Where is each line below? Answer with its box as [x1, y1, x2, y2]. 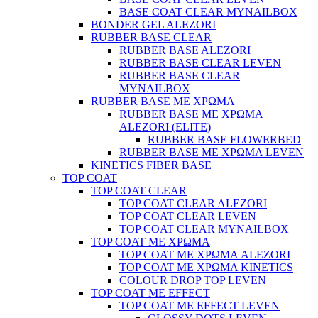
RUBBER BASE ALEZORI [119, 44, 251, 57]
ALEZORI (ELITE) [119, 121, 211, 133]
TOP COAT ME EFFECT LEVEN [119, 300, 280, 312]
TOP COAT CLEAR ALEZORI [119, 197, 267, 210]
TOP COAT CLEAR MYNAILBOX [119, 223, 289, 236]
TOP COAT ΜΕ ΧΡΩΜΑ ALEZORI [119, 248, 290, 261]
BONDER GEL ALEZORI [91, 18, 216, 31]
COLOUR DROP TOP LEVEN [119, 274, 266, 287]
